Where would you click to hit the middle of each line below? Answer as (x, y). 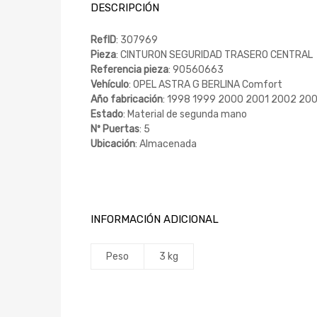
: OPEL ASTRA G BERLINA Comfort (206, 84)
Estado (107, 114)
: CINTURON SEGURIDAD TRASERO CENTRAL (214, 54)
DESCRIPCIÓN (125, 8)
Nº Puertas (115, 129)
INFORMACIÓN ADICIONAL (155, 219)
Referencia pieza (129, 69)
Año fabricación (127, 99)
